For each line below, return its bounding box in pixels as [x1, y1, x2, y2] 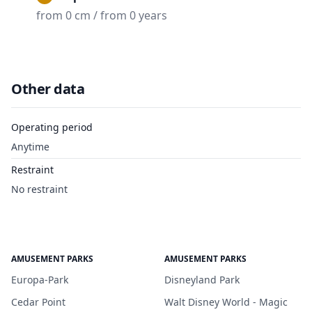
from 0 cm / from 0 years [36, 8, 167, 23]
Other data [11, 79, 84, 98]
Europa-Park [11, 273, 68, 286]
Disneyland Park [164, 273, 240, 286]
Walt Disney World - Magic [164, 295, 288, 309]
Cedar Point [11, 295, 65, 309]
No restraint [11, 182, 68, 196]
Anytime [11, 140, 49, 153]
